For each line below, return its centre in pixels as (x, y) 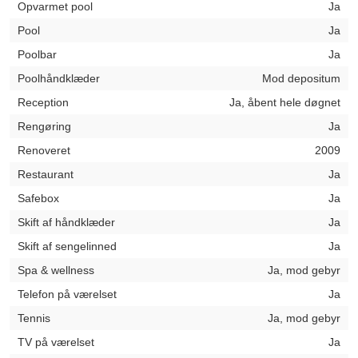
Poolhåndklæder (59, 78)
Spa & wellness (56, 270)
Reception (43, 102)
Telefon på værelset (67, 294)
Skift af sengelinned (67, 246)
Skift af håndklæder (66, 222)
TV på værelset (56, 342)
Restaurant (46, 174)
